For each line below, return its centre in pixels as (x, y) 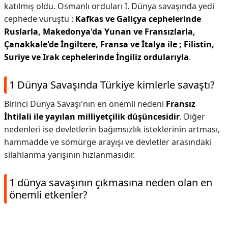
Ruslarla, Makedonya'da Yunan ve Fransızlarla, (100, 32)
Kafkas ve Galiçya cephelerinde (138, 19)
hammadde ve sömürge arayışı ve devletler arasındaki (108, 142)
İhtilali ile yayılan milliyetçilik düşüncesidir (92, 117)
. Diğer (192, 117)
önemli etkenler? (48, 195)
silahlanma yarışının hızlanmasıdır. (69, 155)
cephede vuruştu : (40, 19)
